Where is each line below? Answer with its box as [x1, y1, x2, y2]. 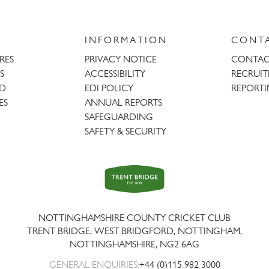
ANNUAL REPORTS [85, 97, 163, 109]
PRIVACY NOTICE [85, 53, 157, 65]
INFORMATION [85, 34, 168, 46]
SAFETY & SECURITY [85, 125, 167, 138]
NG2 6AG [160, 238, 199, 250]
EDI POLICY [85, 82, 134, 94]
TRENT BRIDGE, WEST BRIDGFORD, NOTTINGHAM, [27, 225, 242, 237]
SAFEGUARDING [85, 111, 154, 123]
